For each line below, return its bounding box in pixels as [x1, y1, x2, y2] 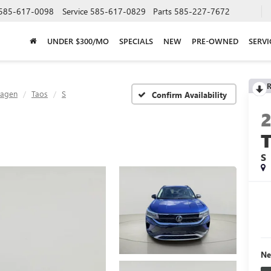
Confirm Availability [152, 89, 227, 100]
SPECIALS [119, 36, 153, 46]
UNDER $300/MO [47, 36, 109, 46]
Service [62, 5, 88, 17]
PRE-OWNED [191, 36, 238, 46]
